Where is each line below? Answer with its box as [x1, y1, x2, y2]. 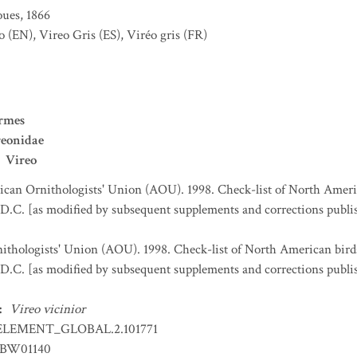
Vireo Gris [39, 26, 96, 44]
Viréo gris [127, 26, 180, 44]
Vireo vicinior [10, 300, 85, 318]
